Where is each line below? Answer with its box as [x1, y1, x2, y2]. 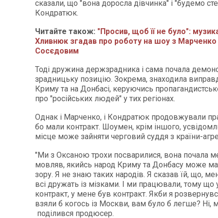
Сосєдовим [35, 46, 79, 55]
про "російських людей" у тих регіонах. [35, 94, 175, 103]
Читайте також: [35, 27, 97, 36]
